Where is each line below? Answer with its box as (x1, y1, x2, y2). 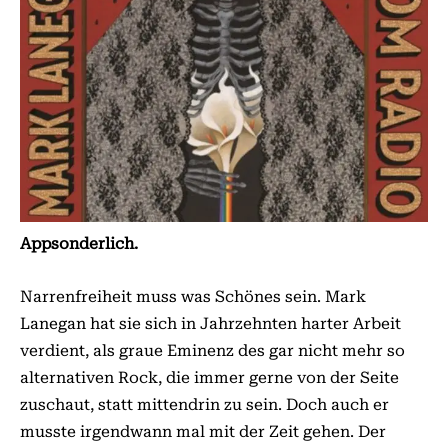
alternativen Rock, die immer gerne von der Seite (20, 367, 399, 387)
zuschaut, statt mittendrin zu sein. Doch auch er (20, 394, 389, 414)
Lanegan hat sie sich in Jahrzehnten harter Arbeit (20, 313, 401, 333)
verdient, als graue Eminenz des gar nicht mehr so (20, 340, 405, 360)
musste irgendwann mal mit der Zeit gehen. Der (20, 421, 386, 441)
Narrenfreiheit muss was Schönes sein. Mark (20, 286, 366, 306)
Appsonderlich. (20, 233, 138, 253)
